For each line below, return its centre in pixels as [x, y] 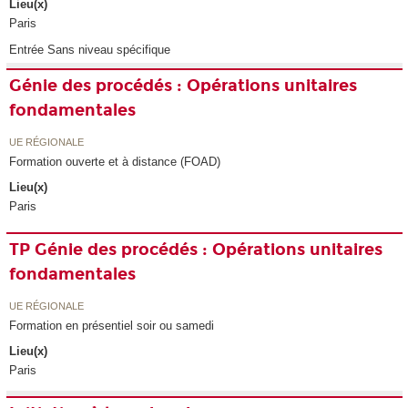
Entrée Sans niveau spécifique [90, 50]
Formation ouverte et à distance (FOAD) [115, 161]
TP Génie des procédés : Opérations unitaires [196, 250]
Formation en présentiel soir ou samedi [112, 325]
